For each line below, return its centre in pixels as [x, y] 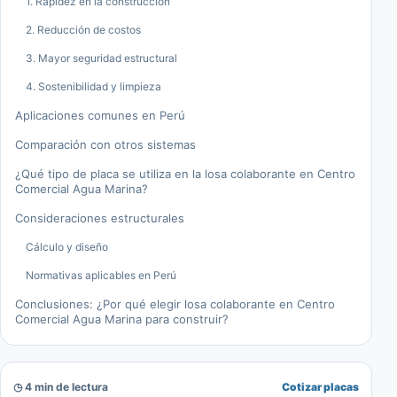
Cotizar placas [320, 386]
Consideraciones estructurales [100, 218]
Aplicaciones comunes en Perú [100, 116]
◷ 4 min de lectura [61, 386]
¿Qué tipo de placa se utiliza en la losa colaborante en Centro [185, 174]
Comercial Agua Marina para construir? [122, 319]
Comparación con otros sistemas [105, 145]
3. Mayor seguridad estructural [101, 58]
